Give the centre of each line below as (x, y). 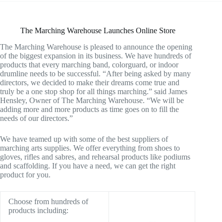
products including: (38, 210)
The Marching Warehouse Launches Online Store (98, 30)
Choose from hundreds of (48, 201)
